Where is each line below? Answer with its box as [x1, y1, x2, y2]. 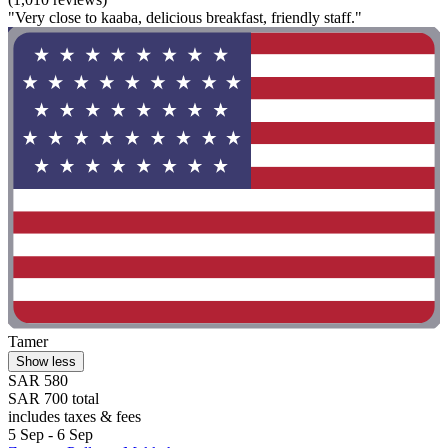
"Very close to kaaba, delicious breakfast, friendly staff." [8, 8, 362, 26]
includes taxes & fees [8, 408, 141, 426]
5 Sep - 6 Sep [8, 426, 93, 444]
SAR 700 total [8, 390, 99, 408]
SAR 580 [8, 372, 68, 390]
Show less [16, 354, 76, 370]
